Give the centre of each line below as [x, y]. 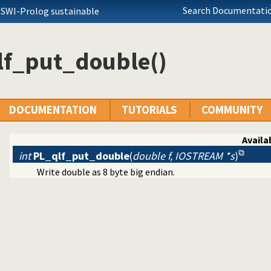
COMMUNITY [232, 110]
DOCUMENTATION [53, 110]
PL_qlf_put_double [81, 156]
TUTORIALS [149, 110]
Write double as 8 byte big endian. [106, 172]
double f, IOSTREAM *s [184, 156]
